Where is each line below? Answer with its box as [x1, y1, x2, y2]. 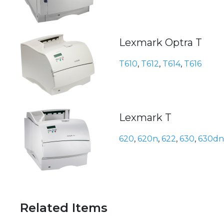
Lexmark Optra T [119, 36, 202, 49]
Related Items [20, 200, 107, 215]
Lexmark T [119, 111, 171, 124]
